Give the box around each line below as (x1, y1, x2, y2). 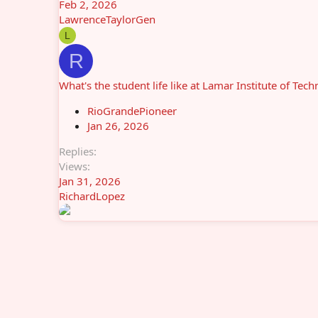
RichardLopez (59, 189, 125, 203)
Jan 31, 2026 (59, 174, 121, 188)
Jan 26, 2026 (87, 119, 149, 133)
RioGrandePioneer (87, 104, 177, 118)
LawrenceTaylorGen (59, 12, 155, 26)
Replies (59, 144, 94, 158)
